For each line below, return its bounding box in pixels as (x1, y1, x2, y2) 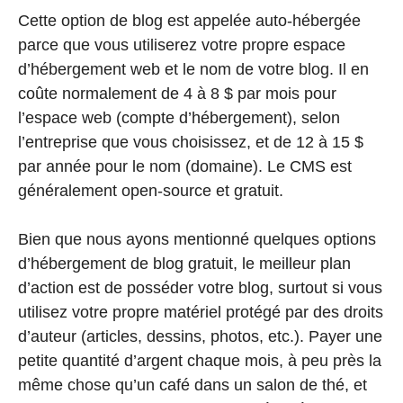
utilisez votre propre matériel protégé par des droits (18, 303, 383, 322)
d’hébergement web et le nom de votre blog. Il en (18, 60, 369, 79)
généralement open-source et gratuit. (18, 182, 283, 201)
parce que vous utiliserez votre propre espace (18, 36, 345, 55)
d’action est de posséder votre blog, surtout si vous (18, 279, 382, 298)
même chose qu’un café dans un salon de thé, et (18, 376, 367, 395)
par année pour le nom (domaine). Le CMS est (18, 157, 352, 176)
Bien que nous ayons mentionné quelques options (18, 230, 376, 249)
